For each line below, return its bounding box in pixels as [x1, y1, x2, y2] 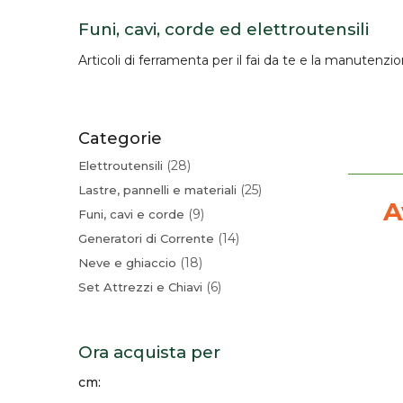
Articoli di [78, 51, 139, 68]
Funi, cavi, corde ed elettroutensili [78, 19, 369, 40]
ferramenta [139, 51, 209, 68]
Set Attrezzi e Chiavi [78, 279, 202, 294]
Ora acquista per [78, 341, 220, 363]
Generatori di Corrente [78, 230, 214, 246]
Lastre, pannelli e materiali [78, 182, 237, 197]
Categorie [78, 128, 162, 148]
